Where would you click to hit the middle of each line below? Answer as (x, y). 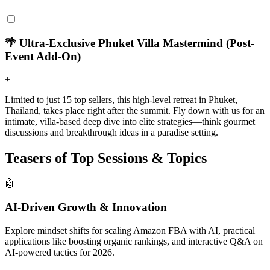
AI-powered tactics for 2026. (60, 252)
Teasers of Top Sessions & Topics (106, 158)
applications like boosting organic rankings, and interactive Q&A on (134, 241)
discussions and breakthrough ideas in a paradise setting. (111, 133)
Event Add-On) (43, 56)
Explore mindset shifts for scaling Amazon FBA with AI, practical (130, 230)
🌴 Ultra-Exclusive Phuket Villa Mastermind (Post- (130, 43)
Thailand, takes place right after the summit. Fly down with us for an (135, 111)
